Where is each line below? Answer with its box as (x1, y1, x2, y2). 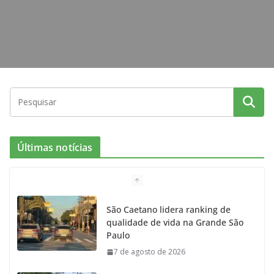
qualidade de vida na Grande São (106, 217, 243, 229)
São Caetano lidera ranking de (106, 204, 231, 216)
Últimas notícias (17, 141, 93, 155)
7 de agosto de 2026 (114, 246, 185, 257)
